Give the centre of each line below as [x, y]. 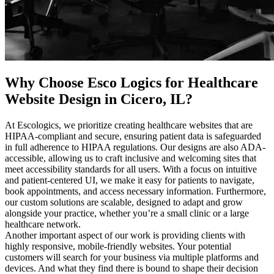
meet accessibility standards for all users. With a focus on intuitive [131, 169]
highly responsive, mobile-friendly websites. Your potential [118, 246]
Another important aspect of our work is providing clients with [125, 235]
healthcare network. [43, 224]
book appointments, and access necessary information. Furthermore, [135, 191]
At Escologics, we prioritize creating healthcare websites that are [129, 125]
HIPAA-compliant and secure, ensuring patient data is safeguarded [133, 136]
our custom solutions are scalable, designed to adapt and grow [124, 202]
